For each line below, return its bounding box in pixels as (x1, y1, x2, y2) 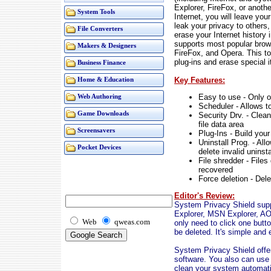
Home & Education (77, 76, 134, 83)
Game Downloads (77, 110, 129, 117)
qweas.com (114, 217, 150, 226)
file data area (198, 119, 244, 129)
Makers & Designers (77, 42, 136, 49)
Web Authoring (77, 93, 122, 100)
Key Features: (174, 75, 225, 85)
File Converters (77, 25, 123, 32)
